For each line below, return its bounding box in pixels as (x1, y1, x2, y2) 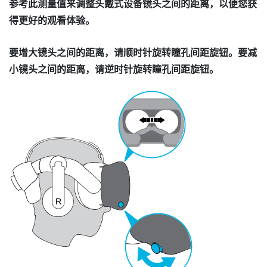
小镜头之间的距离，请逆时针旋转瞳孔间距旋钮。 (9, 64, 219, 74)
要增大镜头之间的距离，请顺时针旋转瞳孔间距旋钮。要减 (9, 47, 257, 58)
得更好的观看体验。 (9, 15, 95, 26)
